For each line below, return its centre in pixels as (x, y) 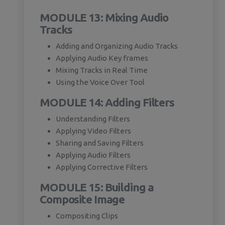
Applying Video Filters (93, 131)
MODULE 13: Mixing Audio (104, 18)
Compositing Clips (87, 216)
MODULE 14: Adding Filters (107, 102)
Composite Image (82, 199)
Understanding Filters (93, 119)
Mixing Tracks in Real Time (102, 70)
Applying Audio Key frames (102, 58)
